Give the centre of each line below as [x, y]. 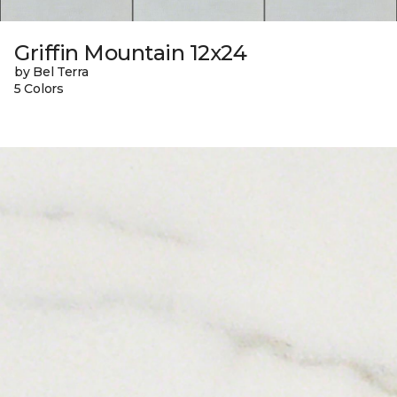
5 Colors [39, 88]
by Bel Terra [51, 71]
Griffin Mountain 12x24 [131, 52]
